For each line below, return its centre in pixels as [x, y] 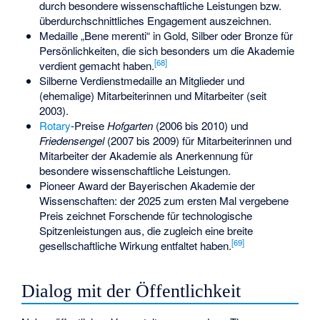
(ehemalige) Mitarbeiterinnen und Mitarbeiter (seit [152, 95]
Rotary [55, 125]
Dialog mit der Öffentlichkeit [131, 291]
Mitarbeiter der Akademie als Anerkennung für [146, 155]
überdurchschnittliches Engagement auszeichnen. [155, 20]
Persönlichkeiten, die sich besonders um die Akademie [166, 50]
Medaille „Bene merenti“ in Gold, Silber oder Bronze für [166, 35]
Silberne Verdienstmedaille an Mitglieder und [141, 80]
